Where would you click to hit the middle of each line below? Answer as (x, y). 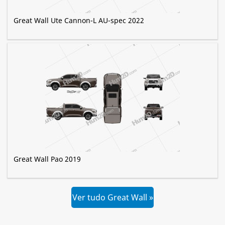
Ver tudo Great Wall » (113, 198)
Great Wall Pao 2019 (47, 159)
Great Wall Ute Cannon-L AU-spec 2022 (79, 21)
